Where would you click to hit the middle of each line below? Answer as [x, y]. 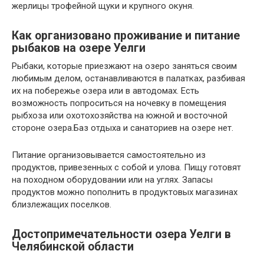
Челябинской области [73, 247]
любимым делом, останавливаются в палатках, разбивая [128, 78]
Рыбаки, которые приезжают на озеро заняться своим [124, 66]
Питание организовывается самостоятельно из [109, 155]
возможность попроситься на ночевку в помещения [119, 103]
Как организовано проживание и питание [126, 36]
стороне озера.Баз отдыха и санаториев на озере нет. [123, 128]
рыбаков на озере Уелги [79, 48]
